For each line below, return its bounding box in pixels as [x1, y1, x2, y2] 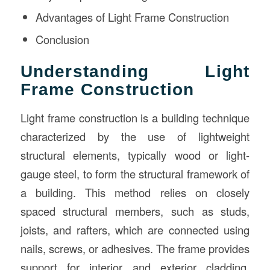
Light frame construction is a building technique [20, 109, 250, 125]
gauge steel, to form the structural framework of [20, 165, 250, 181]
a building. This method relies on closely [20, 184, 250, 200]
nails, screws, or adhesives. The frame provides [20, 240, 250, 256]
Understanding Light [20, 61, 250, 81]
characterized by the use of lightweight [20, 128, 250, 144]
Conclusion [35, 31, 89, 47]
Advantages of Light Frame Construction [35, 8, 229, 25]
